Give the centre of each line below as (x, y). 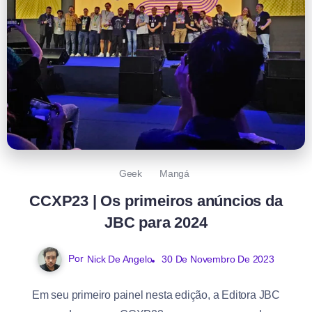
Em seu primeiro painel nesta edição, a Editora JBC (156, 295)
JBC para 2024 (156, 222)
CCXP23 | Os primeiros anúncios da (156, 201)
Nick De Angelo (120, 259)
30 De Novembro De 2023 (218, 259)
